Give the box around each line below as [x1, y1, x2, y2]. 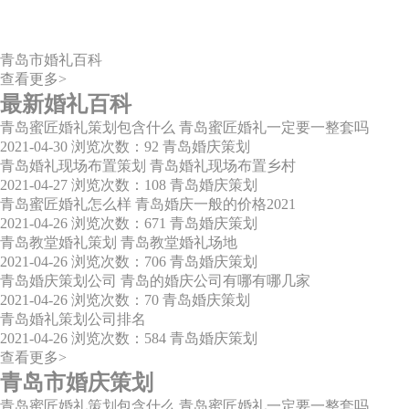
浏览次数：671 [71, 215, 166, 232]
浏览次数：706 [71, 254, 166, 270]
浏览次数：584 [71, 330, 166, 347]
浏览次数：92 [71, 139, 159, 155]
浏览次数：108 [71, 177, 166, 194]
